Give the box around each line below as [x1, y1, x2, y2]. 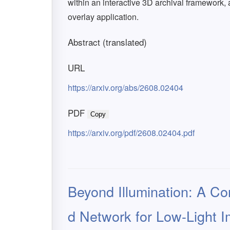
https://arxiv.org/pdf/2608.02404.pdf [68, 127, 195, 139]
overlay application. [68, 11, 139, 23]
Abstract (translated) [68, 35, 147, 48]
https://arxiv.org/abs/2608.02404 [68, 82, 183, 93]
